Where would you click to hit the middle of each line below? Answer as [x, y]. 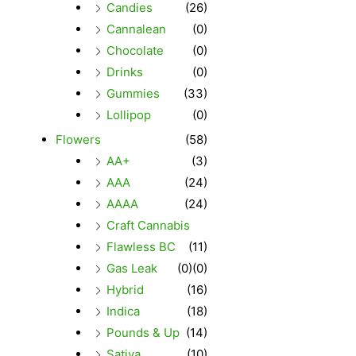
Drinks [124, 72]
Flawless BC [141, 246]
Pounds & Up [143, 332]
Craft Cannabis [148, 225]
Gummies [133, 93]
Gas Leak [132, 268]
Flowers [78, 139]
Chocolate [135, 50]
